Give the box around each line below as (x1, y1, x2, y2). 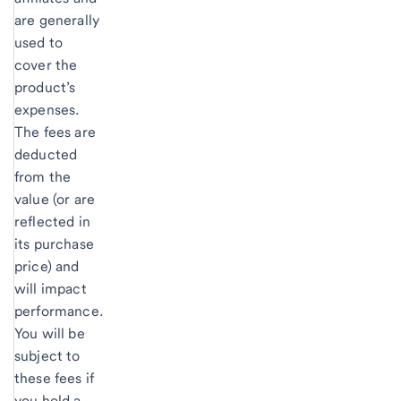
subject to (14, 346, 81, 364)
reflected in (14, 212, 90, 230)
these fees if (14, 369, 95, 387)
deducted (14, 145, 78, 163)
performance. (14, 302, 103, 320)
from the (14, 167, 72, 185)
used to (14, 33, 64, 51)
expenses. (14, 100, 80, 118)
